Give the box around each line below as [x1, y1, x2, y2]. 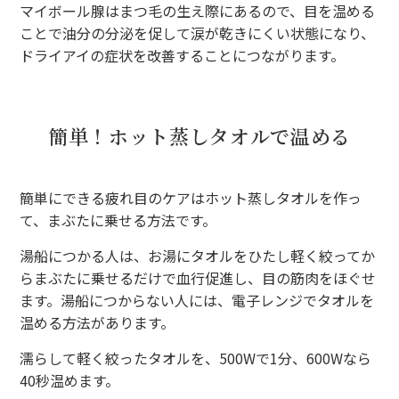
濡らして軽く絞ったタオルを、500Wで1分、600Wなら [20, 346, 372, 369]
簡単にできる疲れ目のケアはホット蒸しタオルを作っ [20, 186, 362, 208]
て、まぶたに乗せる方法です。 [20, 208, 217, 231]
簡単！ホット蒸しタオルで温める [48, 121, 351, 150]
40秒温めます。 [20, 369, 120, 391]
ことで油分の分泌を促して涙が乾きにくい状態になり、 [20, 21, 376, 44]
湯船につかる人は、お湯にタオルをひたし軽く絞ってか [20, 244, 376, 266]
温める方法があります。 [20, 311, 175, 333]
